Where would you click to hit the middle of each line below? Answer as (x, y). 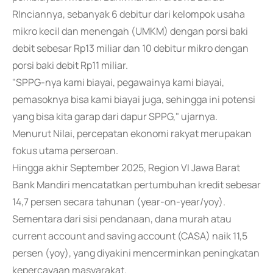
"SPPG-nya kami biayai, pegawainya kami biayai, (118, 82)
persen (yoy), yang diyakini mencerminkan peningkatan (136, 253)
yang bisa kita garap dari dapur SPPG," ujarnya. (115, 116)
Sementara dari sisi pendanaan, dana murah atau (122, 219)
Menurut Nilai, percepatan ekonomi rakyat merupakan (132, 133)
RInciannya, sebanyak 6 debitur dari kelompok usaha (129, 14)
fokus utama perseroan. (65, 151)
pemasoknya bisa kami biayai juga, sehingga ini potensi (134, 99)
